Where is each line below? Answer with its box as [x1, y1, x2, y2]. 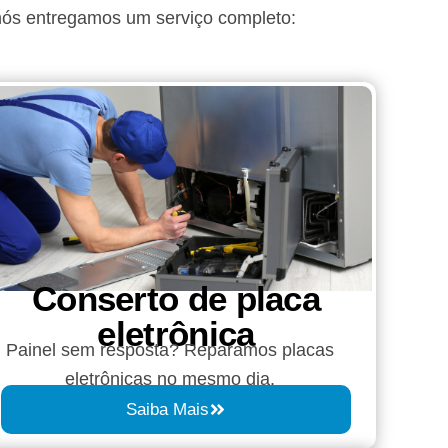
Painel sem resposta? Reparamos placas [6, 340, 334, 361]
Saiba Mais [126, 400, 209, 420]
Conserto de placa [31, 279, 321, 319]
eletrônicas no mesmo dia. [65, 369, 275, 390]
